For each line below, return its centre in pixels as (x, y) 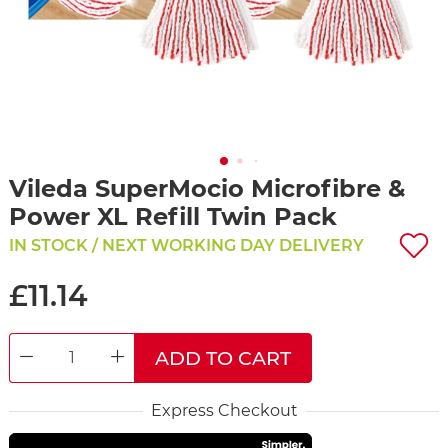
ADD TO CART (223, 358)
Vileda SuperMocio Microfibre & (207, 188)
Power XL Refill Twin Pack (173, 216)
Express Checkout (224, 411)
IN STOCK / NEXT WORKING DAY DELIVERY (186, 246)
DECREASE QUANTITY (114, 357)
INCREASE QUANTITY (202, 357)
